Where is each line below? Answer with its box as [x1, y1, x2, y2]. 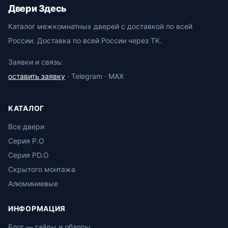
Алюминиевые [8, 179, 58, 188]
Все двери [8, 122, 44, 131]
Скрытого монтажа [8, 165, 75, 174]
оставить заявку [8, 72, 65, 80]
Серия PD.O [8, 151, 49, 159]
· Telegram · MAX [65, 72, 124, 80]
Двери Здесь [8, 3, 67, 14]
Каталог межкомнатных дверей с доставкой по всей [8, 22, 192, 31]
